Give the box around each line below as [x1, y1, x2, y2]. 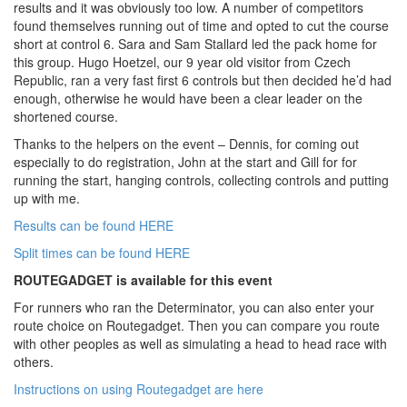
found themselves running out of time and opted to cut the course [14, 16, 389, 35]
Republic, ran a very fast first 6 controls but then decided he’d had [14, 71, 392, 89]
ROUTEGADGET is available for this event [14, 271, 273, 289]
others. [14, 352, 54, 371]
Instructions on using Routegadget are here [14, 380, 263, 398]
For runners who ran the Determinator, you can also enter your [14, 298, 374, 316]
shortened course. [14, 107, 118, 125]
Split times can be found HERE [14, 243, 190, 262]
